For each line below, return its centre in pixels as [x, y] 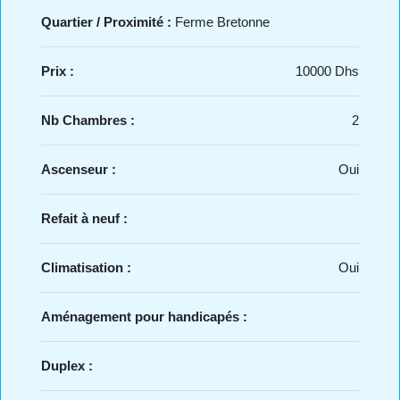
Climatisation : [86, 267]
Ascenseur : [79, 169]
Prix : [58, 71]
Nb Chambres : [88, 120]
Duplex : [67, 365]
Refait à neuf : [84, 218]
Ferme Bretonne [222, 21]
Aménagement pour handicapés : [144, 316]
